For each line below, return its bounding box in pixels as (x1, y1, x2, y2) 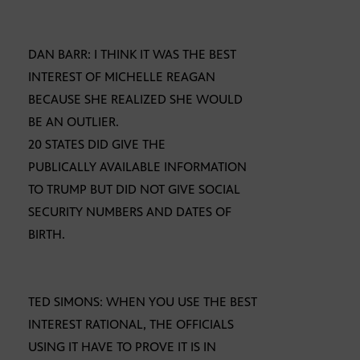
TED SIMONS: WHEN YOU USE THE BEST (28, 294, 257, 310)
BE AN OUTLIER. (28, 114, 119, 130)
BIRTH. (28, 227, 65, 243)
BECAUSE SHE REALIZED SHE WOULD (28, 92, 243, 108)
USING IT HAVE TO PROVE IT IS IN (28, 339, 216, 355)
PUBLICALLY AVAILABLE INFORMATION (28, 159, 247, 175)
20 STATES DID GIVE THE (28, 137, 166, 153)
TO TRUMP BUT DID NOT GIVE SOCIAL (28, 182, 240, 198)
